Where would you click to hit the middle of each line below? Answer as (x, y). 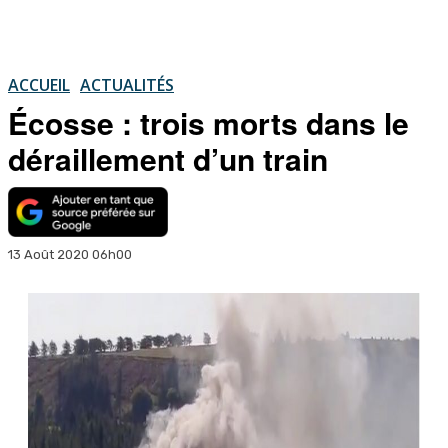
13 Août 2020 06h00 (70, 254)
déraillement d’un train (168, 158)
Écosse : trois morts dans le (208, 122)
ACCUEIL (39, 84)
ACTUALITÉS (127, 84)
